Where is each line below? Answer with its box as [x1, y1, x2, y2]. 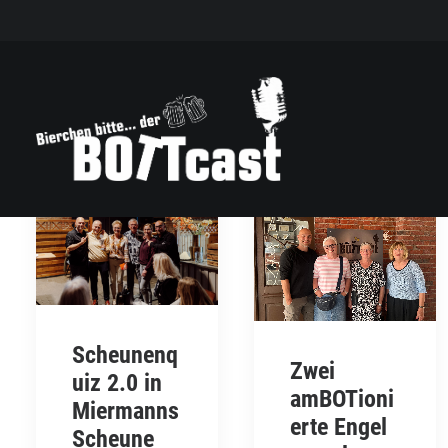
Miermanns [72, 397, 179, 426]
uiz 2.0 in [72, 369, 162, 398]
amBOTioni [290, 384, 394, 413]
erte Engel [290, 412, 387, 441]
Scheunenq [72, 341, 178, 370]
